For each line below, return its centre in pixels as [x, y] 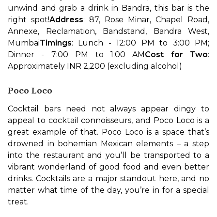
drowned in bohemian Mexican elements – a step [108, 143]
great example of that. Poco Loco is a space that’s [108, 132]
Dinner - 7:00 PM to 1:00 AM [77, 54]
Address [66, 19]
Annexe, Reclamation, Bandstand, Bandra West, [108, 31]
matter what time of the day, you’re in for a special [108, 190]
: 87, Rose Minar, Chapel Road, [146, 19]
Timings [56, 43]
